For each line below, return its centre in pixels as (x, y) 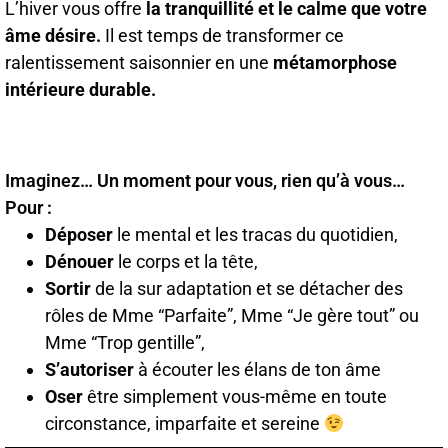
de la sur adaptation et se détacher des (247, 288)
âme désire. (53, 35)
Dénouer (79, 261)
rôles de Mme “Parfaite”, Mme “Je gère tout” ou (232, 315)
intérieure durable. (80, 89)
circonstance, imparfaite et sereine (184, 423)
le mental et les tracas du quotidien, (255, 234)
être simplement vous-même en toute (235, 396)
